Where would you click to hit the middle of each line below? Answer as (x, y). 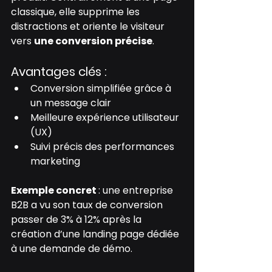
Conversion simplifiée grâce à (102, 88)
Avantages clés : (59, 71)
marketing (55, 161)
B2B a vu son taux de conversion (88, 205)
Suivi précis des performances (104, 146)
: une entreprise (137, 190)
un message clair (71, 103)
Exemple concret (55, 190)
